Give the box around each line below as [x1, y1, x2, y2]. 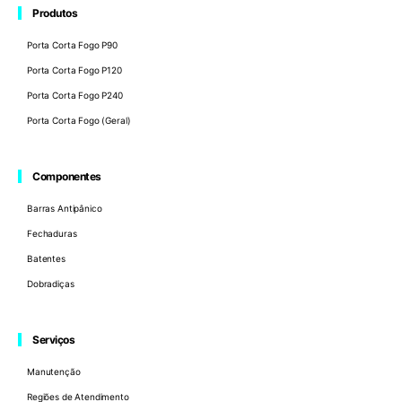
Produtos [32, 6, 78, 21]
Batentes [27, 253, 66, 265]
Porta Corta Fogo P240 [27, 90, 123, 101]
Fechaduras [27, 228, 77, 240]
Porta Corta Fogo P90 [27, 39, 118, 51]
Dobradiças [27, 278, 74, 290]
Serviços [32, 333, 75, 347]
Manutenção [27, 366, 81, 378]
